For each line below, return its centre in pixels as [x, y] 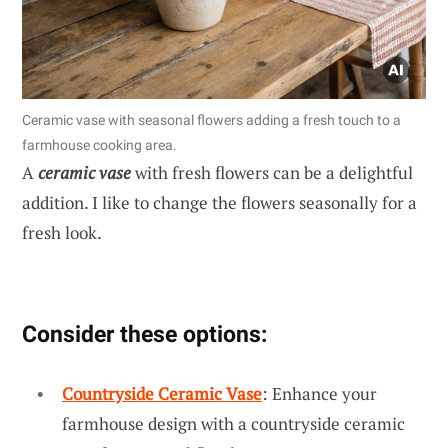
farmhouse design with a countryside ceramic [233, 423]
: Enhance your [319, 393]
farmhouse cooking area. [99, 144]
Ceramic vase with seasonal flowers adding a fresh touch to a [211, 119]
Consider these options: [144, 333]
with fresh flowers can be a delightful [272, 172]
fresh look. [62, 232]
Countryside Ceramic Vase [162, 393]
